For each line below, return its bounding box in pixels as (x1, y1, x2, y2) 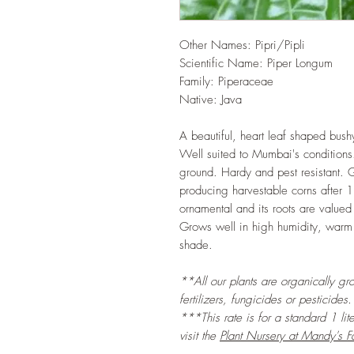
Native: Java (179, 92, 242, 107)
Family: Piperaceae (179, 73, 273, 89)
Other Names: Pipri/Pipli (179, 37, 305, 53)
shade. (179, 237, 213, 253)
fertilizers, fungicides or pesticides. (179, 292, 352, 307)
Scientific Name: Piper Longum (179, 55, 333, 71)
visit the (179, 328, 220, 344)
